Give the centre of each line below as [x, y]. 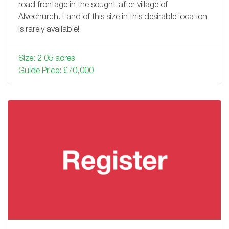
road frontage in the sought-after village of [93, 5]
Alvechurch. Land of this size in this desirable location [113, 18]
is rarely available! [49, 30]
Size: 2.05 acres [47, 59]
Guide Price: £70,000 [56, 71]
